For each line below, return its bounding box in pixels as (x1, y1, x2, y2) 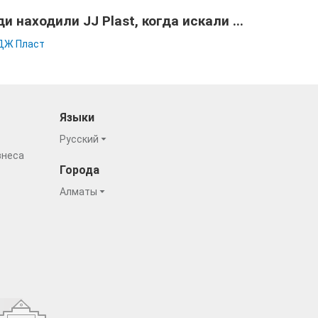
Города (59, 163, 99, 177)
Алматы (59, 186, 99, 197)
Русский (59, 133, 101, 145)
